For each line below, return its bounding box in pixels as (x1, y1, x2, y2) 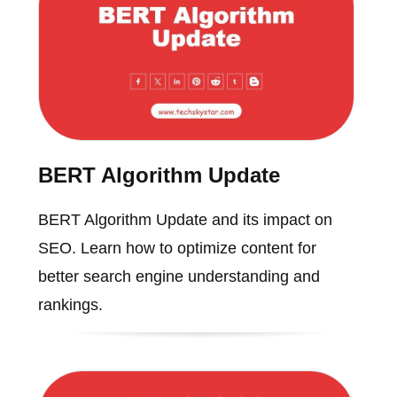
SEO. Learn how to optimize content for (37, 238, 316, 257)
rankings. (37, 295, 103, 314)
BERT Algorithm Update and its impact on (37, 210, 332, 229)
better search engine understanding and (37, 267, 320, 285)
